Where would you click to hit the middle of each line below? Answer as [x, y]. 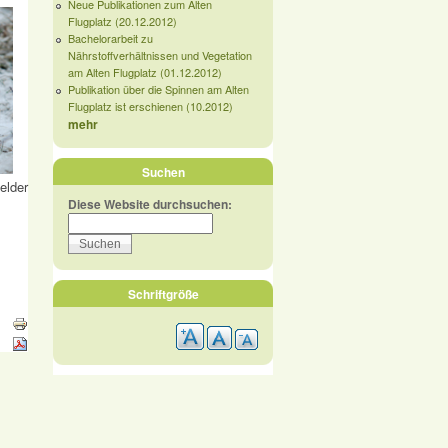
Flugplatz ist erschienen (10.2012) [150, 106]
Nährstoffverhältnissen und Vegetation [160, 55]
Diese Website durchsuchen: [150, 204]
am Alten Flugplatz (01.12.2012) [145, 72]
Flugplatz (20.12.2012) [122, 21]
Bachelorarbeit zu [110, 38]
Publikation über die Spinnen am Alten [158, 89]
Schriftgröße [163, 294]
